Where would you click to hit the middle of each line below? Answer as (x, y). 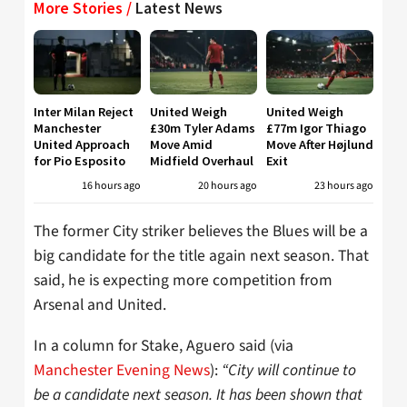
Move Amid (181, 144)
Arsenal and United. (100, 305)
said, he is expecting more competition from (183, 281)
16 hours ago (111, 185)
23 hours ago (344, 185)
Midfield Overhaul (202, 160)
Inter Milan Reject (84, 111)
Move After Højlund (320, 144)
